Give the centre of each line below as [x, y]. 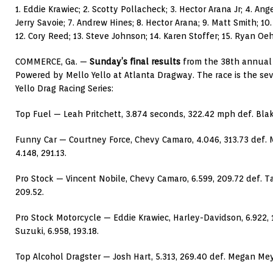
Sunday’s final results [135, 62]
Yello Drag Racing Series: [64, 89]
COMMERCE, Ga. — [52, 62]
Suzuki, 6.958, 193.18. [57, 231]
